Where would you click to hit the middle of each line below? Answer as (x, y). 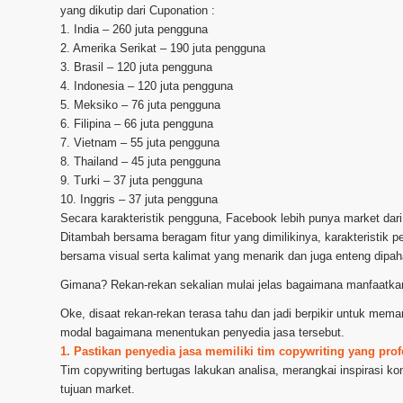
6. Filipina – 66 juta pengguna (137, 124)
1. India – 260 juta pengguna (134, 30)
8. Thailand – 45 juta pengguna (140, 162)
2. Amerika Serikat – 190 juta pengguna (163, 49)
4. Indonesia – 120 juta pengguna (147, 86)
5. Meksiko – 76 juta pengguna (140, 105)
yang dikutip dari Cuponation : (138, 11)
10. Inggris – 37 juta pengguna (139, 200)
